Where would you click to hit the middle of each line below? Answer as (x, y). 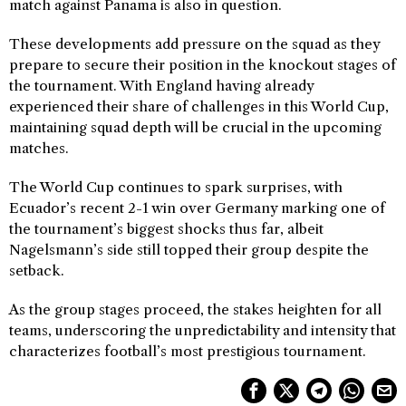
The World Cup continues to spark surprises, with (176, 187)
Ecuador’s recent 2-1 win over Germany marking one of (197, 208)
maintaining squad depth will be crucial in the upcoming (195, 127)
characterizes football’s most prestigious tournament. (188, 351)
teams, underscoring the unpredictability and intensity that (203, 330)
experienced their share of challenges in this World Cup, (199, 106)
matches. (39, 148)
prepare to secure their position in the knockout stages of (203, 65)
